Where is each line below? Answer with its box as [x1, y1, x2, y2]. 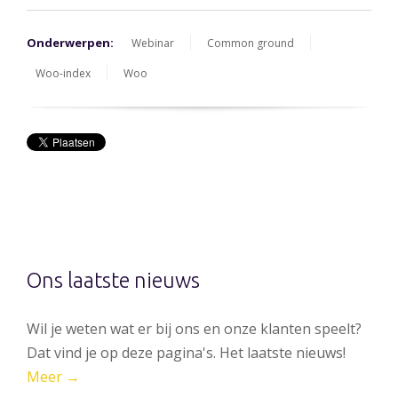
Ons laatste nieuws [27, 268, 200, 292]
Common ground [207, 36, 294, 52]
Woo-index [36, 66, 91, 82]
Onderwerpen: [27, 35, 114, 52]
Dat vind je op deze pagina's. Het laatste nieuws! [27, 343, 346, 363]
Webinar [131, 36, 174, 52]
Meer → [27, 367, 80, 387]
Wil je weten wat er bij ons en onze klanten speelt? [27, 319, 362, 339]
